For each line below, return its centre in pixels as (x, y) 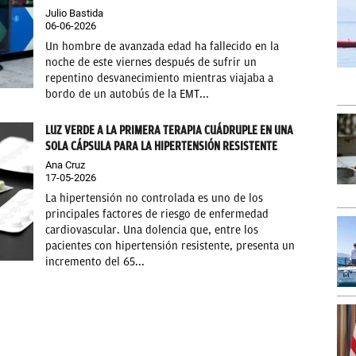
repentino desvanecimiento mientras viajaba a (160, 79)
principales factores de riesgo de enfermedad (157, 215)
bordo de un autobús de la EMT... (128, 95)
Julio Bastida (75, 14)
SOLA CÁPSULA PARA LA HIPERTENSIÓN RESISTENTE (162, 147)
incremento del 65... (95, 262)
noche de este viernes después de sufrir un (151, 63)
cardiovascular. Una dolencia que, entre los (152, 230)
